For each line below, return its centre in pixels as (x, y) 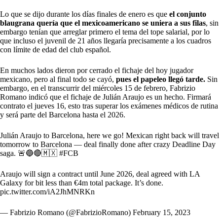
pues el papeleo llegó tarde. (160, 79)
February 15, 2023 (162, 212)
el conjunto (188, 14)
